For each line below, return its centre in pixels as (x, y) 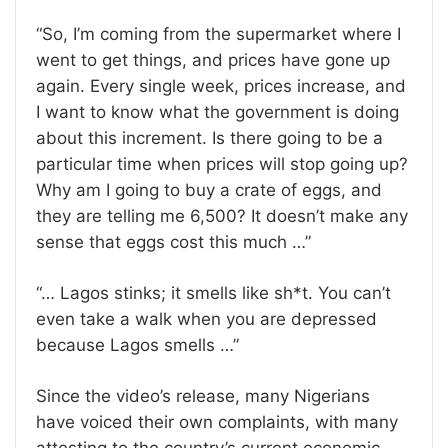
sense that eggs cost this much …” (173, 242)
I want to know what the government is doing (217, 112)
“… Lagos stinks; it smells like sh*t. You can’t (213, 293)
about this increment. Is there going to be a (209, 138)
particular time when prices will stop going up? (222, 164)
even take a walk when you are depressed (206, 319)
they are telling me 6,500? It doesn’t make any (222, 216)
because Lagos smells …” (137, 345)
